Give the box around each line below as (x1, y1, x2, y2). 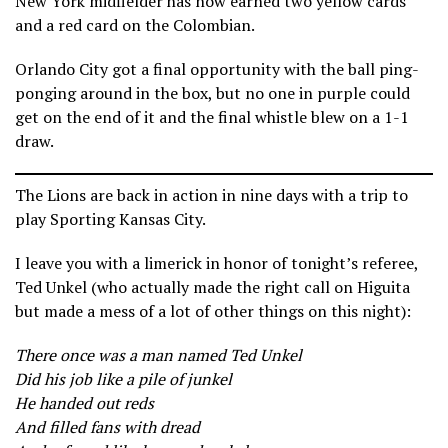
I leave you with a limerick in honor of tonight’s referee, (15, 252, 418, 275)
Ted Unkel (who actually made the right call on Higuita (15, 276, 410, 299)
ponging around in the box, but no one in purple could (15, 82, 410, 105)
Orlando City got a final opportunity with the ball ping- (15, 58, 419, 81)
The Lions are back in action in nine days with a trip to (15, 184, 408, 207)
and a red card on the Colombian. (15, 14, 255, 37)
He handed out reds (15, 392, 154, 415)
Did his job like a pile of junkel (15, 368, 232, 391)
